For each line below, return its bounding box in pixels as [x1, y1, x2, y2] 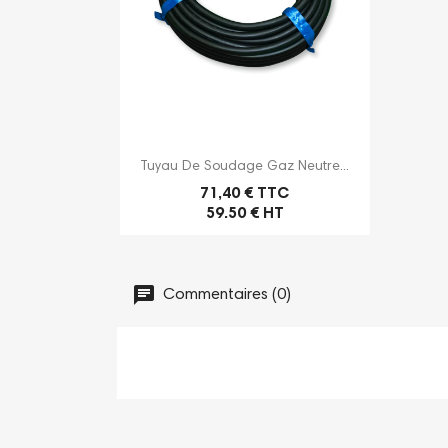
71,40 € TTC [199, 185, 290, 202]
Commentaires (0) [159, 286, 291, 303]
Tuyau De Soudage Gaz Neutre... [140, 159, 349, 174]
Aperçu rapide [203, 155, 310, 172]
